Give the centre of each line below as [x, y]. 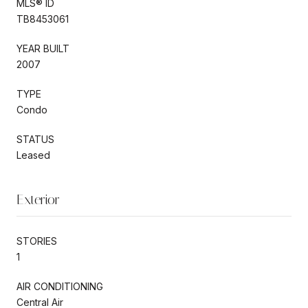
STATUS [35, 139]
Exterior [38, 199]
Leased [33, 155]
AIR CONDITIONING [60, 286]
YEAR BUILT [43, 48]
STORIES [37, 241]
